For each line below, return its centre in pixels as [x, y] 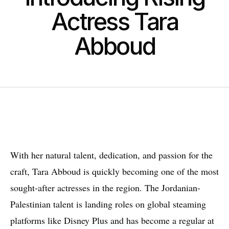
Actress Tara [114, 22]
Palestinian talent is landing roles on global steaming [108, 204]
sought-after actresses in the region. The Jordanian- [105, 188]
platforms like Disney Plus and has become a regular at [112, 221]
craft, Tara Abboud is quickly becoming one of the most [114, 171]
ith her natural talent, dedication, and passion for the [116, 155]
